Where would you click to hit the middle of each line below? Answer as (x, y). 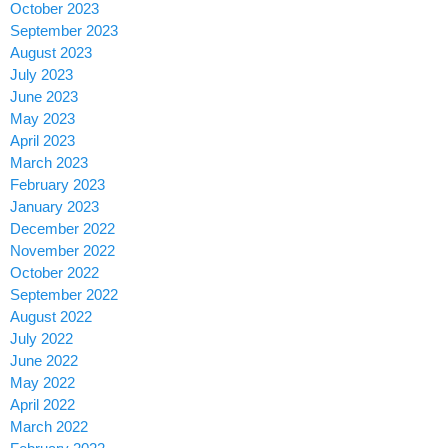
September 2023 (64, 31)
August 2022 (51, 317)
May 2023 (42, 119)
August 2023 (51, 53)
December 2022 (62, 229)
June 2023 (44, 97)
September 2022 (64, 295)
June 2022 (44, 361)
